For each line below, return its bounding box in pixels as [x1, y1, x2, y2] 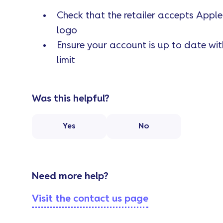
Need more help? [32, 171, 109, 181]
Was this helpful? [32, 94, 110, 104]
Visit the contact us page [32, 194, 148, 204]
